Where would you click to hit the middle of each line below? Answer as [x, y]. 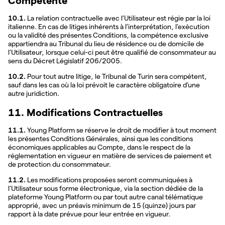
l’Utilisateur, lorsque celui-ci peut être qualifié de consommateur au [112, 52]
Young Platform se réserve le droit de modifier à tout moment [121, 130]
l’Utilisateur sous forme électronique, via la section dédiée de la [105, 189]
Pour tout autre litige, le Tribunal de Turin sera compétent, [116, 77]
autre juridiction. [34, 94]
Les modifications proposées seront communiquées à [109, 180]
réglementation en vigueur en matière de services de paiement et [110, 156]
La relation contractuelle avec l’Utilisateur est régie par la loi [118, 18]
